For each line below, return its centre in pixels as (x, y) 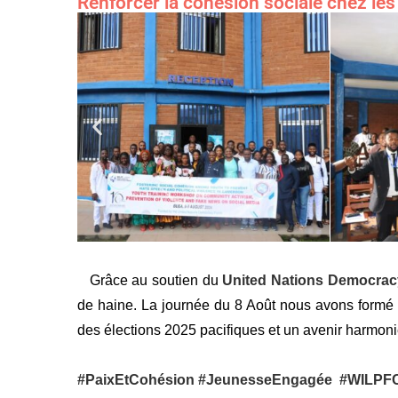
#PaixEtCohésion (135, 380)
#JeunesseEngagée (267, 380)
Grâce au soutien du (147, 281)
